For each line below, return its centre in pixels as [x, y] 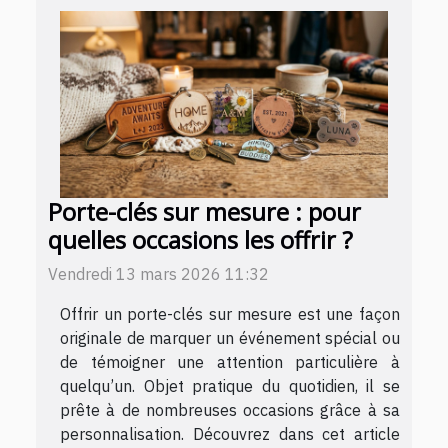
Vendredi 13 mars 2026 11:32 [158, 274]
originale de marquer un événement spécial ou [230, 338]
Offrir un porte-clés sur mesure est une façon [230, 314]
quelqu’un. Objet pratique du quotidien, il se [230, 386]
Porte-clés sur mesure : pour [204, 212]
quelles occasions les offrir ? [200, 240]
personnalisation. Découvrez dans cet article [230, 434]
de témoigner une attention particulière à [230, 362]
